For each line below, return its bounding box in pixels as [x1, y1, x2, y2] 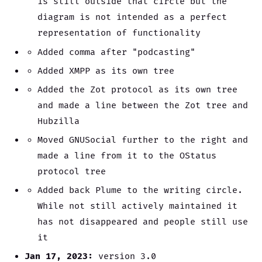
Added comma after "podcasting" [37, 46, 196, 58]
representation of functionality [37, 27, 201, 39]
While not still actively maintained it [37, 201, 238, 212]
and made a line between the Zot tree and [37, 99, 249, 111]
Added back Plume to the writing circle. [37, 185, 243, 196]
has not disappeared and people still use [37, 216, 249, 228]
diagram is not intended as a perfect [37, 12, 227, 23]
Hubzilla [37, 115, 80, 127]
